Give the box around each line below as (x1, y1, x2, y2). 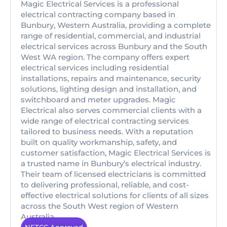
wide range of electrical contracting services (21, 116, 189, 126)
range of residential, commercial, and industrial (21, 31, 201, 41)
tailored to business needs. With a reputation (21, 127, 193, 136)
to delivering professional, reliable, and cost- (21, 180, 189, 190)
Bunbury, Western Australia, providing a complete (21, 20, 211, 30)
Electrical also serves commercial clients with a (21, 105, 202, 115)
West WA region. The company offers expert (21, 52, 190, 62)
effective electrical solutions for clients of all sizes (21, 191, 209, 200)
